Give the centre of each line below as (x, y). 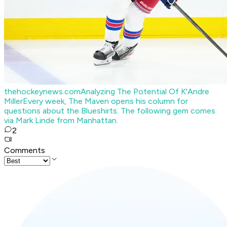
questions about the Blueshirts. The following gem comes (110, 111)
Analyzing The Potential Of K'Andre (145, 92)
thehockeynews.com (42, 92)
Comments (25, 150)
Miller (13, 101)
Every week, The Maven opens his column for (105, 101)
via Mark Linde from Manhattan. (61, 121)
